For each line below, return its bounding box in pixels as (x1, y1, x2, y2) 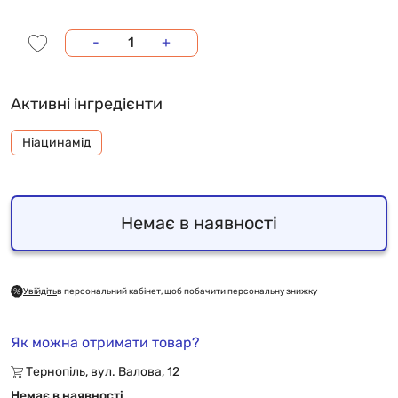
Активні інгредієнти (11, 93, 163, 114)
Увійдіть (23, 285, 57, 297)
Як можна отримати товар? (11, 333, 200, 351)
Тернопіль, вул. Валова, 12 (23, 363, 179, 379)
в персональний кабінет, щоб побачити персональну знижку (57, 285, 317, 297)
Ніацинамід (22, 134, 91, 150)
